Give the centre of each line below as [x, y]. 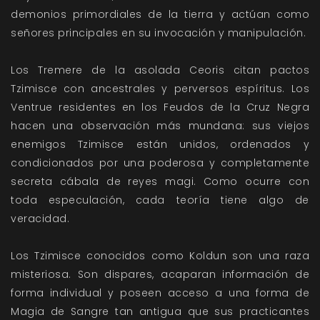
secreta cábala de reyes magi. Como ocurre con [160, 182]
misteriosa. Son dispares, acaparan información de [160, 275]
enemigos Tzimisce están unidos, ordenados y [160, 145]
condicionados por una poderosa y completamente [160, 163]
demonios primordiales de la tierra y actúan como [160, 15]
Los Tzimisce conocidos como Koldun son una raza [160, 256]
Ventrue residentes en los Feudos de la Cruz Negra [160, 107]
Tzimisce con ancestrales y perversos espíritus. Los [160, 89]
